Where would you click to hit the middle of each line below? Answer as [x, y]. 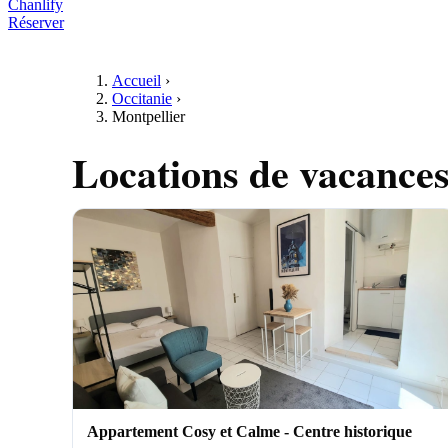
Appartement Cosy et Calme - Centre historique [249, 431]
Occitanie [142, 98]
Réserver [36, 22]
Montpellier [148, 116]
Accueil [136, 80]
